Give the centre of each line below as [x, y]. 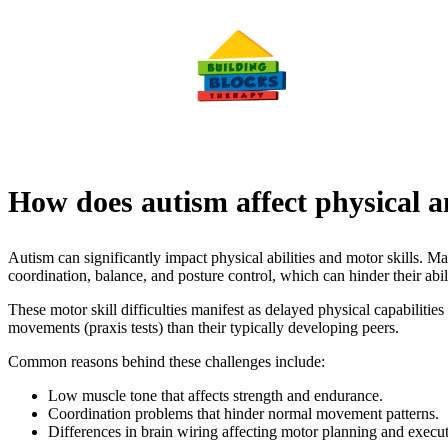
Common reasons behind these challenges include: [166, 362]
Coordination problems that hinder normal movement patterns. [243, 414]
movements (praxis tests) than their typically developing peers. [203, 328]
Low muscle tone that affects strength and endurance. [215, 396]
